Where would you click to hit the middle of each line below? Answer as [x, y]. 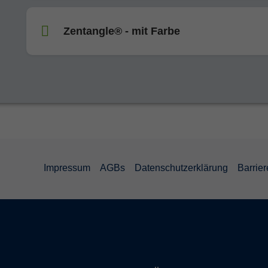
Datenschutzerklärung [181, 167]
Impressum [67, 167]
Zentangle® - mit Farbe [122, 31]
